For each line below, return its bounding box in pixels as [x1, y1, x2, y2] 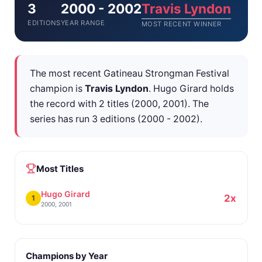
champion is [30, 82, 85, 94]
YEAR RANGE [60, 18, 105, 27]
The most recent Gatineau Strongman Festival [30, 67, 229, 79]
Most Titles [36, 163, 84, 174]
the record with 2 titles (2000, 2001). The [30, 98, 209, 109]
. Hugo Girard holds [149, 82, 234, 94]
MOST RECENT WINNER [141, 19, 222, 28]
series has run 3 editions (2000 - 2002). [30, 113, 202, 125]
